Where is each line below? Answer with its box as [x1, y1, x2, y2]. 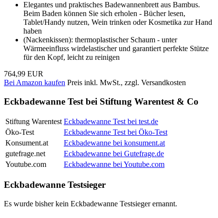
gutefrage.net [5, 149, 45, 158]
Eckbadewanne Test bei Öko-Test [64, 128, 167, 137]
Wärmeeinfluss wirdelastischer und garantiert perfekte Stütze [23, 44, 209, 53]
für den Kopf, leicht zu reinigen [23, 53, 120, 61]
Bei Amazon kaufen [4, 78, 65, 87]
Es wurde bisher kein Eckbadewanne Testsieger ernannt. [4, 199, 177, 208]
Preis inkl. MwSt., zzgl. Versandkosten [67, 78, 186, 87]
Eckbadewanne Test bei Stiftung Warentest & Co [4, 96, 199, 107]
